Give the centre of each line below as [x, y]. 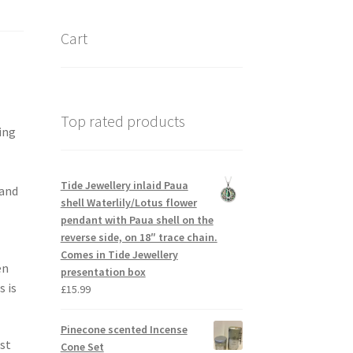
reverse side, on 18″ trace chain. [139, 238]
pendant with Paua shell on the [137, 220]
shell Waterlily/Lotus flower [128, 203]
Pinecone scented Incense [124, 330]
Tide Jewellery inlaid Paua [124, 186]
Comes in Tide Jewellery [119, 255]
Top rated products [123, 121]
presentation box [103, 272]
